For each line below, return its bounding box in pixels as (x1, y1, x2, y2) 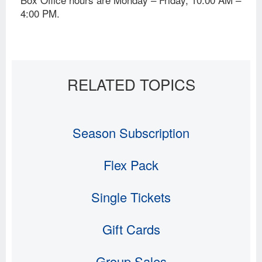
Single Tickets (91, 187, 171, 206)
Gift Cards (102, 219, 160, 238)
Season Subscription (73, 123, 189, 142)
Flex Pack (104, 155, 158, 174)
